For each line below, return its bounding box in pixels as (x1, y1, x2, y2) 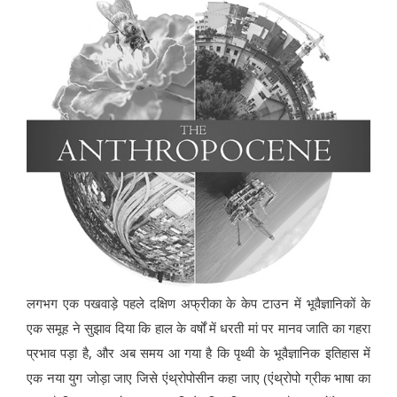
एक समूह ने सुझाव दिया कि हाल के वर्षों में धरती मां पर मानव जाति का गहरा (27, 319, 370, 337)
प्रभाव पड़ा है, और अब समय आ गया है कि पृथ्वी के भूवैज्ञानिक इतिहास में (27, 344, 370, 362)
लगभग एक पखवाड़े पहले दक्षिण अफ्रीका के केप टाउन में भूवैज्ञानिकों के (27, 294, 370, 312)
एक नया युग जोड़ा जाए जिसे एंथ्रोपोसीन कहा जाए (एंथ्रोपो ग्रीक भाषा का (27, 369, 370, 386)
